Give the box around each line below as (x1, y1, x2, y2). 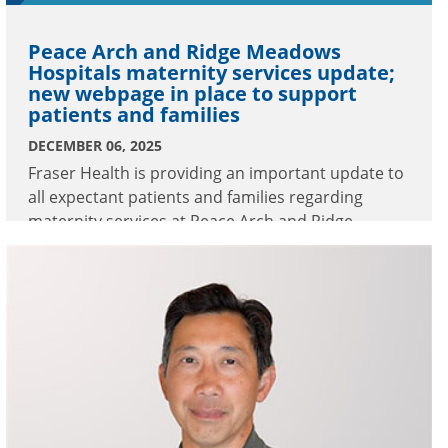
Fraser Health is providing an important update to (28, 161, 404, 184)
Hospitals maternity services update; (28, 58, 395, 86)
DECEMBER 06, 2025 (28, 135, 162, 155)
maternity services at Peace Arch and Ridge (28, 209, 353, 232)
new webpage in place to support (28, 79, 357, 107)
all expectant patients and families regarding (28, 185, 363, 208)
